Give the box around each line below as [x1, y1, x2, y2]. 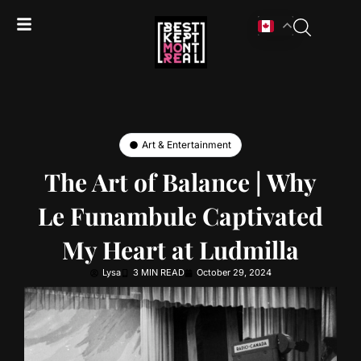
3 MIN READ [132, 267, 185, 278]
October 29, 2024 [196, 267, 272, 278]
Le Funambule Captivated [38, 200, 323, 232]
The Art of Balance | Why [44, 166, 317, 198]
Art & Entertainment [142, 139, 231, 151]
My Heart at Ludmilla [62, 234, 299, 266]
